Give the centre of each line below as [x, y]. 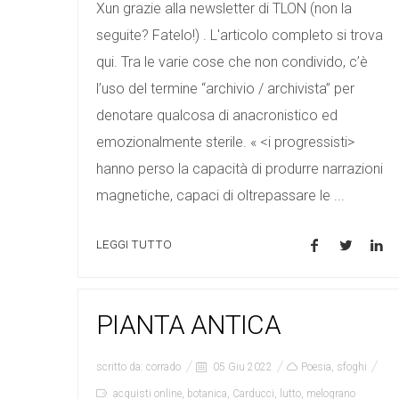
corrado [163, 367]
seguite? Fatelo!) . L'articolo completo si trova [240, 36]
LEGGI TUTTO [134, 244]
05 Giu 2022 [241, 367]
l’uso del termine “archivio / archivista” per [225, 89]
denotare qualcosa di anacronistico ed [217, 116]
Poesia [316, 367]
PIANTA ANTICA [189, 325]
